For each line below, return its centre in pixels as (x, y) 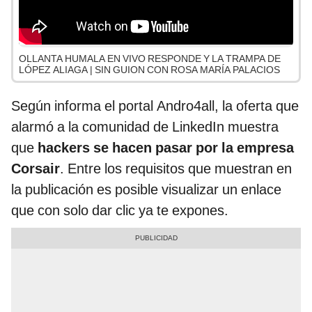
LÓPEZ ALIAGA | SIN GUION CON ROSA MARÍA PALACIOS (149, 70)
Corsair (36, 169)
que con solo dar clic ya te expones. (120, 211)
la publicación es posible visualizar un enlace (146, 190)
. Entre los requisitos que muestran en (176, 169)
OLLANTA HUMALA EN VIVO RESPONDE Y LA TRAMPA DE (150, 59)
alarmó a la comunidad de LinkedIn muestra (145, 127)
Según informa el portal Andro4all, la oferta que (155, 106)
